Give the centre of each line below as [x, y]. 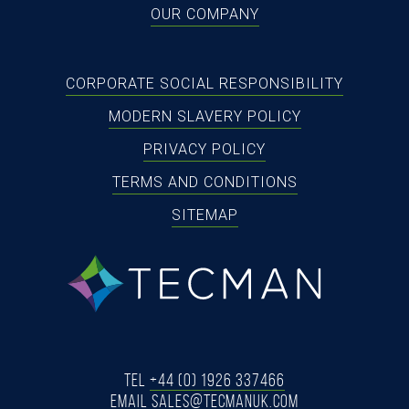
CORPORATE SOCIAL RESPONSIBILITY [204, 83]
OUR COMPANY [204, 14]
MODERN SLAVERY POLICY [204, 116]
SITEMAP [204, 215]
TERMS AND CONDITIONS [204, 182]
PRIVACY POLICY [204, 149]
